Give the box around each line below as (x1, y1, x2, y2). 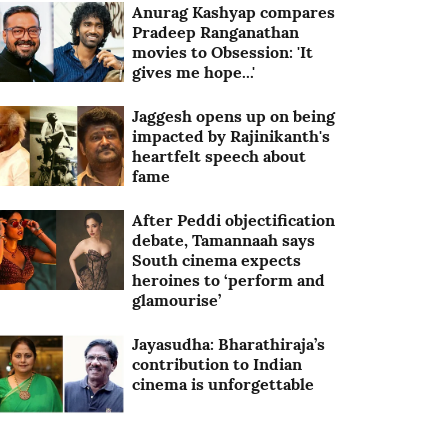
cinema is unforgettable (132, 374, 315, 394)
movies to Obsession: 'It (132, 42, 314, 62)
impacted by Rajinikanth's (132, 126, 331, 146)
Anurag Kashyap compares (132, 2, 336, 22)
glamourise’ (132, 290, 222, 310)
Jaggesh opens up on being (132, 106, 336, 126)
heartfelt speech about (132, 146, 307, 166)
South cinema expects (132, 250, 302, 270)
